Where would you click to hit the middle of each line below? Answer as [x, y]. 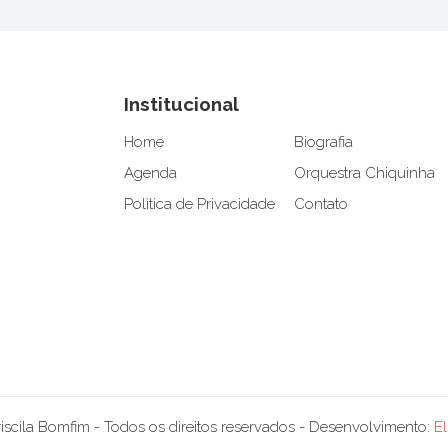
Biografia [323, 142]
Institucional [181, 104]
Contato [321, 204]
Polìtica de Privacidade [199, 204]
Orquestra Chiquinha [364, 173]
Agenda [150, 173]
